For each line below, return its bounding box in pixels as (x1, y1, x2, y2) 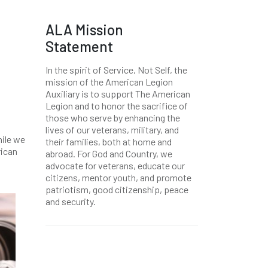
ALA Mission (45, 21, 123, 38)
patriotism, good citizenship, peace (45, 184, 188, 195)
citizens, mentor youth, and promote (45, 172, 191, 183)
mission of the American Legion (45, 76, 173, 87)
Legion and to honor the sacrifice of (45, 100, 188, 111)
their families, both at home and (45, 136, 172, 147)
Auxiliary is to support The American (45, 88, 190, 99)
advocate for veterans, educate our (45, 160, 185, 171)
